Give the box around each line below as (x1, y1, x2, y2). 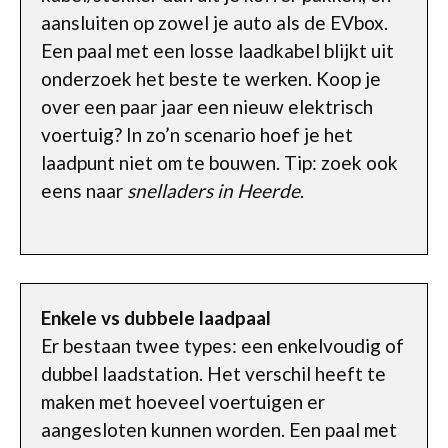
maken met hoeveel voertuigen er (41, 390, 325, 413)
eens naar (41, 179, 127, 202)
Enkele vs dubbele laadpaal (41, 306, 271, 329)
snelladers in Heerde (127, 179, 300, 202)
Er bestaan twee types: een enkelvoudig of (41, 334, 404, 357)
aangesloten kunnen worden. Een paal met (41, 418, 397, 441)
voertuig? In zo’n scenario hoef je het (41, 123, 353, 146)
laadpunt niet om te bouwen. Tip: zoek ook (41, 151, 398, 174)
